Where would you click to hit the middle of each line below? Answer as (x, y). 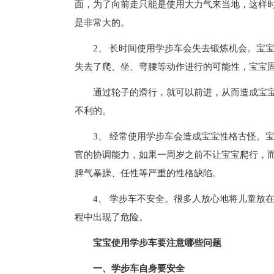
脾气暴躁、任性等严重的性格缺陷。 (148, 173)
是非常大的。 (102, 23)
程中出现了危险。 (111, 217)
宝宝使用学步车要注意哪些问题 (157, 243)
